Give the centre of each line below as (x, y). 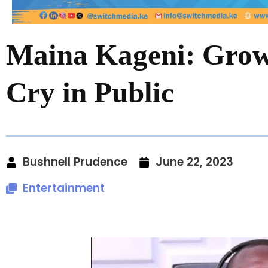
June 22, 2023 (194, 162)
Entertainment (64, 188)
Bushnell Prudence (75, 162)
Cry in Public (90, 92)
